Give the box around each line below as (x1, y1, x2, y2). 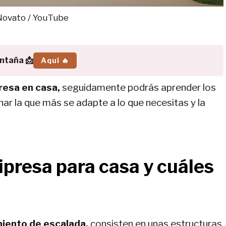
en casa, (22, 81, 60, 93)
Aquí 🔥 (40, 55, 69, 65)
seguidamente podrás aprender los (60, 81, 216, 93)
